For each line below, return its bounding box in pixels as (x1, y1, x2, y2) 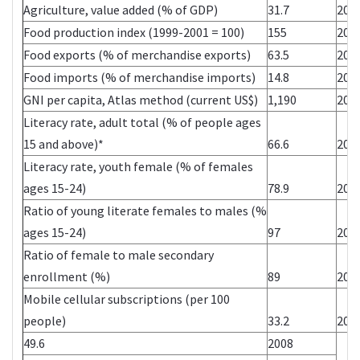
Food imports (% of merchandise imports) (23, 68, 256, 85)
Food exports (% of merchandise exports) (23, 46, 251, 63)
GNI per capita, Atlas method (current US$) (23, 91, 258, 108)
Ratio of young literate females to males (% (23, 202, 267, 219)
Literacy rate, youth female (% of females (23, 157, 253, 174)
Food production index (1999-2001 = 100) (23, 23, 244, 40)
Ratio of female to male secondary (23, 246, 214, 263)
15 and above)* (23, 135, 104, 152)
